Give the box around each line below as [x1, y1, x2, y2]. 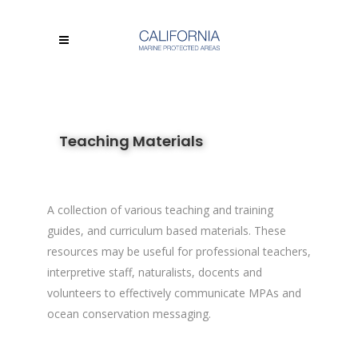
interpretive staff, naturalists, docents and [47, 265, 262, 280]
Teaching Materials [59, 130, 203, 151]
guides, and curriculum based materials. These [47, 223, 286, 238]
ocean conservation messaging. [47, 306, 211, 321]
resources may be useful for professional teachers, [47, 244, 311, 259]
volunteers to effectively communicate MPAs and [47, 285, 301, 300]
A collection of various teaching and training [47, 202, 273, 217]
